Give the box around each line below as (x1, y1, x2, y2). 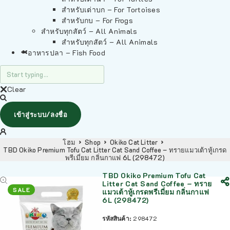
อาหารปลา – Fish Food (28, 48, 105, 57)
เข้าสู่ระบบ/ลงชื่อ (14, 110, 68, 119)
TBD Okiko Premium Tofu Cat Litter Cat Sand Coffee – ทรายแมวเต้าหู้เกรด (3, 145, 227, 154)
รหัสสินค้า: (102, 214, 133, 222)
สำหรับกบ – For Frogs (62, 15, 133, 25)
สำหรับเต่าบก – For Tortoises (62, 5, 160, 14)
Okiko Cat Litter (110, 138, 158, 146)
